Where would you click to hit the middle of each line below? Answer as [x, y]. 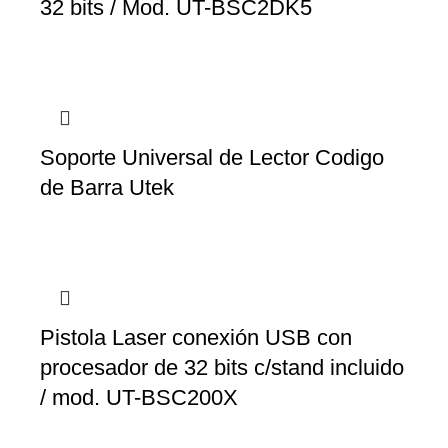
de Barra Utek [107, 188]
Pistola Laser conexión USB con [196, 338]
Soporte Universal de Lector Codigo [212, 158]
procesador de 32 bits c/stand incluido [222, 368]
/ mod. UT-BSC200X [139, 398]
